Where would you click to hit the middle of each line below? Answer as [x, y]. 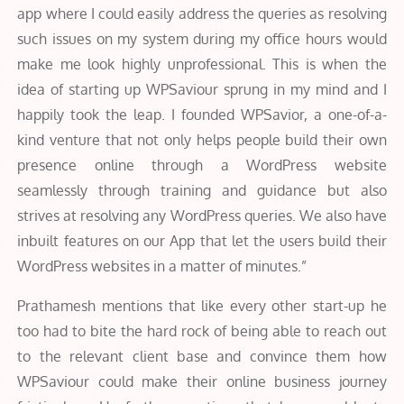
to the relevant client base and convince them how [202, 356]
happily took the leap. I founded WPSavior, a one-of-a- [202, 114]
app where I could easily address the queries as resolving [202, 13]
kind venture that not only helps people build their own [202, 139]
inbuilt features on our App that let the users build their [202, 240]
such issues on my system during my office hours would [202, 38]
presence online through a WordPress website [202, 165]
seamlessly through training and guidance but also [202, 190]
